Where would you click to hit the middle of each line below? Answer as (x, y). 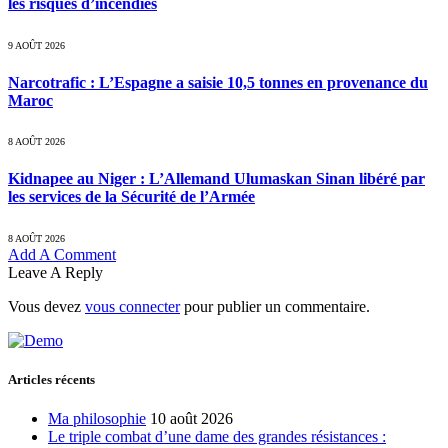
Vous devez (46, 306)
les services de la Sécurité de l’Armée (131, 197)
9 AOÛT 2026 (36, 45)
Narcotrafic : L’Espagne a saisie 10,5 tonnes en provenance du (218, 82)
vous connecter (132, 306)
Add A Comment (62, 254)
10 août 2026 (191, 418)
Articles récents (51, 379)
